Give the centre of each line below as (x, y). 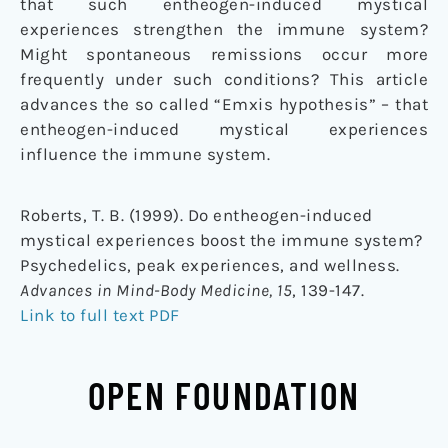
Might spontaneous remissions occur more (224, 54)
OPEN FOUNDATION (224, 395)
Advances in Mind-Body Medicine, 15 (156, 290)
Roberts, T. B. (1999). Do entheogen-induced (196, 215)
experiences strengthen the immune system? (224, 29)
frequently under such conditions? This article (224, 79)
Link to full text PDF (100, 315)
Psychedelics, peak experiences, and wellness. (210, 265)
